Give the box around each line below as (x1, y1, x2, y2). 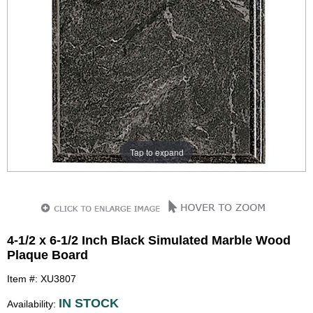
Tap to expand (129, 145, 184, 158)
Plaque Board (7, 248, 88, 262)
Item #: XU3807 (7, 273, 76, 284)
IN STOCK (59, 296, 119, 310)
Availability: (7, 298, 59, 310)
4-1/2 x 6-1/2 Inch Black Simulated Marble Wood (7, 233, 291, 247)
